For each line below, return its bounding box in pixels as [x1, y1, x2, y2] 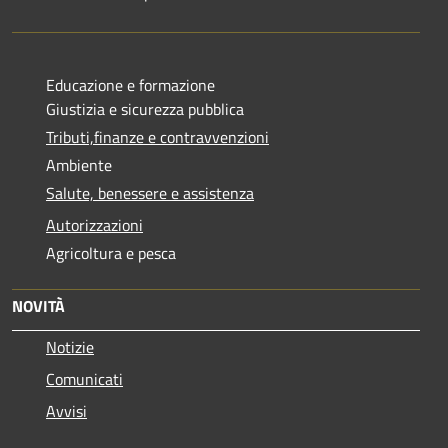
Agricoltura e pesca [46, 240, 176, 265]
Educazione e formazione [46, 72, 215, 97]
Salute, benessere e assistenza [46, 180, 254, 205]
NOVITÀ [12, 293, 65, 318]
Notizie [46, 334, 94, 359]
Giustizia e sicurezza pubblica [46, 96, 244, 121]
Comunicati [46, 366, 123, 391]
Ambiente [46, 152, 112, 177]
